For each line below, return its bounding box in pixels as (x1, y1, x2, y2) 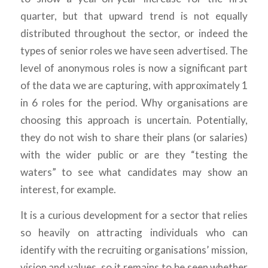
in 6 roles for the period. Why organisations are (20, 96, 248, 109)
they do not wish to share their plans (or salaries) (20, 130, 248, 144)
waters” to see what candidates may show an (20, 165, 248, 178)
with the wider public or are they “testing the (20, 148, 248, 161)
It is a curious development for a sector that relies (20, 209, 248, 222)
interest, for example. (20, 182, 116, 196)
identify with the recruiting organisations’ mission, (20, 243, 248, 257)
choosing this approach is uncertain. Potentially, (20, 113, 248, 126)
